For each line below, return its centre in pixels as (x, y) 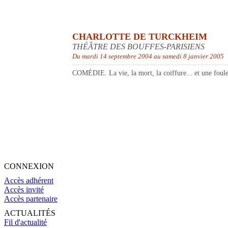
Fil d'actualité (25, 222)
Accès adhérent (29, 181)
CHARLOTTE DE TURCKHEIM (140, 37)
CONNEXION (29, 166)
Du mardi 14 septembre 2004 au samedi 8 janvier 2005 (148, 56)
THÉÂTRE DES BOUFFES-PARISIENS (138, 47)
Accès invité (24, 190)
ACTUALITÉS (30, 213)
